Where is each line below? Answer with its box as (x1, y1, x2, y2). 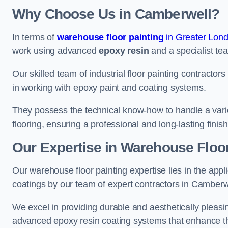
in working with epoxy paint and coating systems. (12, 82, 206, 93)
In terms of (12, 32, 57, 42)
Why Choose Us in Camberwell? (12, 6, 220, 22)
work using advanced (12, 46, 99, 56)
